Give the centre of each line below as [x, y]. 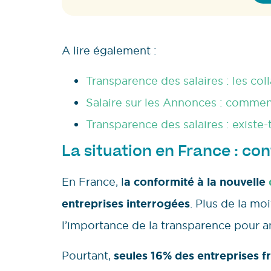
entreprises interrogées [126, 204]
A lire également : [109, 50]
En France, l [93, 182]
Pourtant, [88, 256]
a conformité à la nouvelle [196, 182]
